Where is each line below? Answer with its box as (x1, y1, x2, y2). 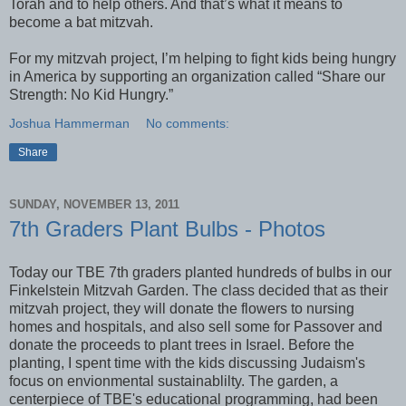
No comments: (146, 116, 230, 131)
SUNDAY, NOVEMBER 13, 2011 (9, 197, 179, 211)
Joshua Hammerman (9, 116, 130, 131)
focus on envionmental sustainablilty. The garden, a (9, 372, 338, 389)
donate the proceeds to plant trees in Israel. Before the (9, 336, 354, 353)
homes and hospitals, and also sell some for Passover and (9, 318, 382, 334)
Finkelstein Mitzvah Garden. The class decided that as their (9, 282, 388, 298)
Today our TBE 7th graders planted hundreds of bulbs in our (9, 264, 391, 280)
